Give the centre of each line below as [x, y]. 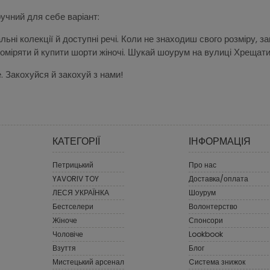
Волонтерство [213, 206]
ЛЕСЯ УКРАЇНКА [81, 192]
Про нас [202, 165]
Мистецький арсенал [89, 262]
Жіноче [65, 220]
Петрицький [73, 165]
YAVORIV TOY [76, 178]
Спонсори [206, 220]
